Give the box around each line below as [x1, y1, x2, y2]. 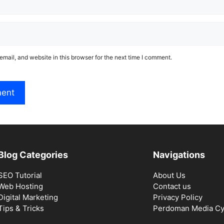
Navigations [153, 149, 205, 160]
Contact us [153, 181, 191, 191]
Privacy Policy [153, 192, 202, 202]
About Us [153, 170, 185, 180]
